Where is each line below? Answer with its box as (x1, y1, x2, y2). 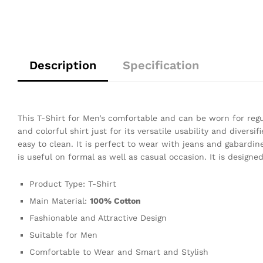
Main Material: (29, 195, 90, 205)
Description (29, 58, 96, 72)
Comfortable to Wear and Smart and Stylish (29, 247, 208, 257)
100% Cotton (90, 195, 141, 205)
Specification (123, 58, 199, 72)
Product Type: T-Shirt (29, 178, 116, 188)
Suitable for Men (29, 230, 97, 240)
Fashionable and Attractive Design (29, 213, 167, 222)
